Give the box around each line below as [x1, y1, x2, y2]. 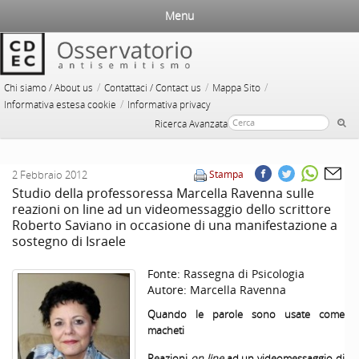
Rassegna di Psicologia [184, 266, 305, 282]
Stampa [209, 167, 244, 182]
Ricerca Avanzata [155, 117, 228, 131]
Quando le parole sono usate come [147, 307, 345, 322]
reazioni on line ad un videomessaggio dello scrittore [12, 200, 331, 218]
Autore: [147, 282, 190, 298]
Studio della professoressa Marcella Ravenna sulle [12, 184, 314, 202]
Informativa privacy [127, 98, 211, 111]
